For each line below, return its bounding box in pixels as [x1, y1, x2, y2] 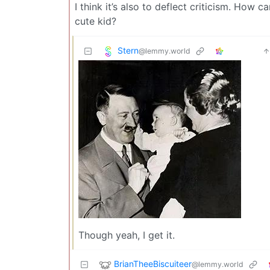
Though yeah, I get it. [78, 228, 175, 241]
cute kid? [75, 14, 116, 27]
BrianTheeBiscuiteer [114, 258, 192, 269]
